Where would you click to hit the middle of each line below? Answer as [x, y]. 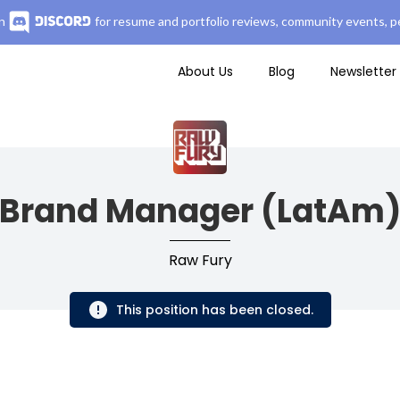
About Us [205, 71]
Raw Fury [200, 260]
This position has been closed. [214, 310]
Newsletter [363, 71]
